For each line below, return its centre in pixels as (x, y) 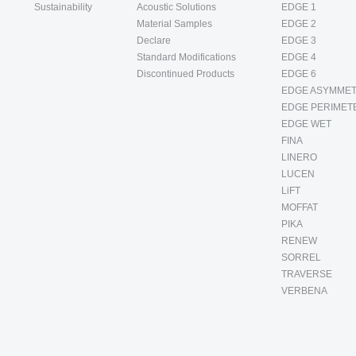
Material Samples (175, 24)
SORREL (301, 258)
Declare (154, 41)
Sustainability (63, 8)
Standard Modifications (187, 58)
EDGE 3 (298, 41)
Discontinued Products (186, 74)
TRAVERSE (306, 275)
